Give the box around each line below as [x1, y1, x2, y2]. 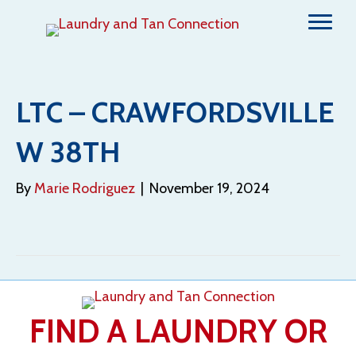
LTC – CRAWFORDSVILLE [16, 95, 335, 130]
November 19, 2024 [149, 180, 269, 197]
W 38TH [16, 134, 120, 169]
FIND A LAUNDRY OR [29, 311, 327, 350]
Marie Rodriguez [34, 180, 135, 197]
